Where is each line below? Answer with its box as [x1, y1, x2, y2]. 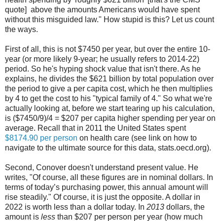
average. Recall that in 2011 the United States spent [5, 123, 186, 132]
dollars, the [164, 202, 205, 211]
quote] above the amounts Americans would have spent [5, 5, 200, 14]
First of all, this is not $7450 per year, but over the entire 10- [5, 44, 210, 53]
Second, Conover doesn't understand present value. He [5, 163, 198, 172]
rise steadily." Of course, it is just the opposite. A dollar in [5, 192, 200, 201]
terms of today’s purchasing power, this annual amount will [5, 183, 208, 191]
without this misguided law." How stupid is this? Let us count [5, 15, 214, 24]
